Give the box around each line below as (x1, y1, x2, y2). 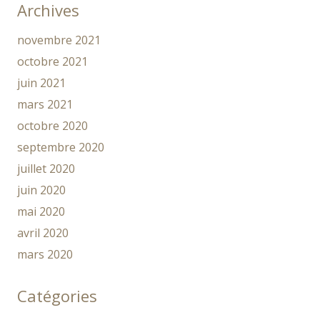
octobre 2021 (17, 54, 88, 70)
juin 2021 (17, 75, 66, 91)
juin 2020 (17, 182, 66, 199)
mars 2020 (17, 246, 73, 263)
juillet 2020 (17, 161, 75, 177)
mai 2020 (17, 204, 65, 220)
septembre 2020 (17, 139, 104, 156)
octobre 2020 (17, 118, 88, 134)
